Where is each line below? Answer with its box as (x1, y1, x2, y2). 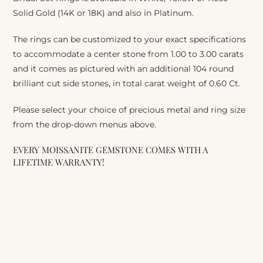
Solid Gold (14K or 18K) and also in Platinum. (13, 7, 194, 18)
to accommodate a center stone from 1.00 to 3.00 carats (13, 48, 244, 59)
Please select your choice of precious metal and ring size (13, 104, 246, 115)
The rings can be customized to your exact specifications (13, 33, 247, 45)
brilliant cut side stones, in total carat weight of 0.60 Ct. (13, 77, 241, 89)
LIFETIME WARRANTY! (13, 156, 105, 168)
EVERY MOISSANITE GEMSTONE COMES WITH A (13, 143, 208, 156)
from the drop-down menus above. (13, 119, 157, 130)
